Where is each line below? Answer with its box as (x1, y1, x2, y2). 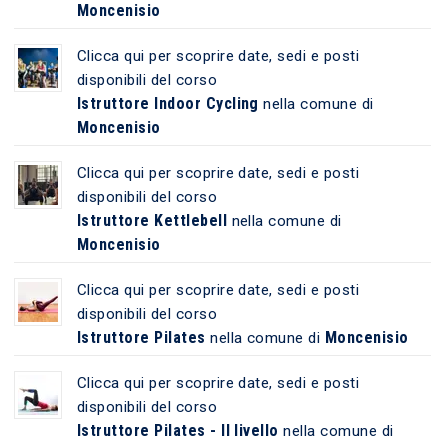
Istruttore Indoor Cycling (76, 93, 259, 113)
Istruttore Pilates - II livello (76, 420, 279, 440)
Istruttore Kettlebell (76, 210, 228, 230)
